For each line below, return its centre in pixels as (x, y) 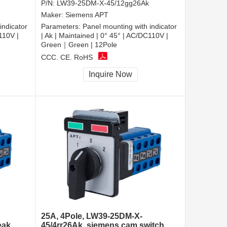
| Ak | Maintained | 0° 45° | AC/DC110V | (105, 36)
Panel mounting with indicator (130, 27)
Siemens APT (87, 15)
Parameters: (62, 27)
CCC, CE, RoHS (67, 57)
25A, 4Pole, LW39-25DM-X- (92, 216)
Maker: (53, 15)
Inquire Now (110, 74)
